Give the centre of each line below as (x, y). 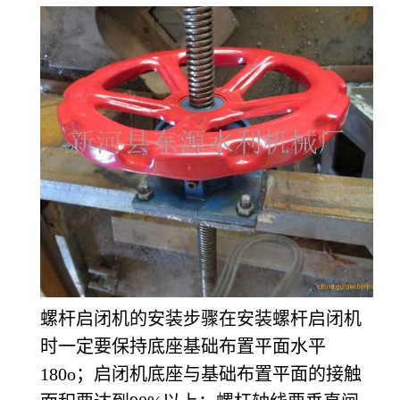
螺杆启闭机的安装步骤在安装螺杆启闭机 (201, 318)
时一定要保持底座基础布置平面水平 (183, 346)
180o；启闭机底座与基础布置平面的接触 (201, 374)
